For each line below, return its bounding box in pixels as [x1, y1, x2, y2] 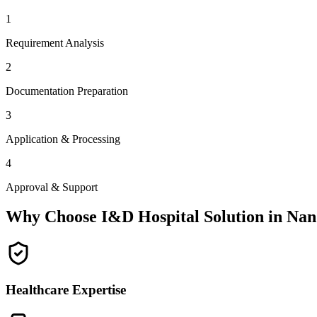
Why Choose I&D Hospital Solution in [6, 207, 287, 226]
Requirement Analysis [6, 36, 104, 49]
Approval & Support [6, 180, 98, 193]
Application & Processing [6, 132, 120, 145]
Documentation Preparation [6, 84, 128, 97]
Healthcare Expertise [6, 282, 126, 298]
